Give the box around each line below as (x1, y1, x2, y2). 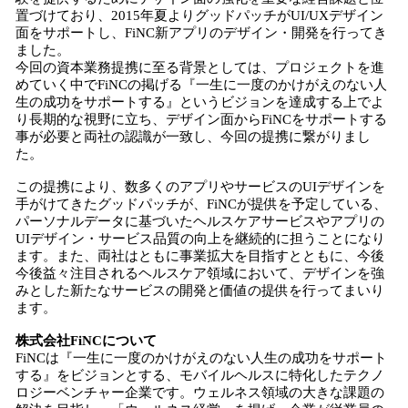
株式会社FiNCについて (15, 333, 157, 348)
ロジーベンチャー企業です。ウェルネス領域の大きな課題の (15, 385, 384, 400)
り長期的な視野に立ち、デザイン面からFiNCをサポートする (15, 112, 387, 127)
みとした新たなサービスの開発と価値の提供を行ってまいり (15, 283, 384, 298)
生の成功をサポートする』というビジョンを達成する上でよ (15, 95, 384, 109)
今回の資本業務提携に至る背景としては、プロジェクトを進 (15, 60, 384, 75)
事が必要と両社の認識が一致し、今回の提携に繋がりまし (15, 129, 371, 144)
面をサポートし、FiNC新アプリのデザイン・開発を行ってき (15, 25, 387, 40)
